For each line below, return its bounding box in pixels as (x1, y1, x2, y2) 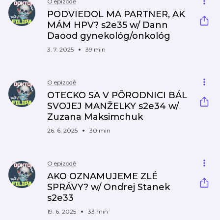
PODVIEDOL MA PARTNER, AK (47, 9, 185, 20)
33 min (88, 208, 108, 215)
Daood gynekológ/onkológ (47, 30, 170, 41)
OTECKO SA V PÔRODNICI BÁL (47, 90, 187, 101)
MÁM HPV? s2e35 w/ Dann (47, 20, 168, 30)
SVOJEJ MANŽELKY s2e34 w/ (47, 101, 179, 111)
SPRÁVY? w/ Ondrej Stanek (47, 182, 170, 192)
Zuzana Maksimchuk (47, 111, 143, 122)
